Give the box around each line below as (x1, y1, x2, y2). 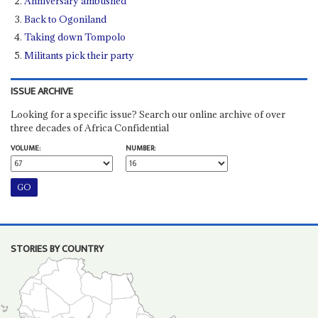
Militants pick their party (24, 48, 135, 62)
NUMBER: (125, 141, 155, 155)
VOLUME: (10, 141, 40, 155)
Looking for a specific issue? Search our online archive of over (10, 107, 285, 121)
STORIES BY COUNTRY (10, 240, 104, 258)
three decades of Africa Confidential (10, 121, 169, 134)
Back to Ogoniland (24, 12, 107, 26)
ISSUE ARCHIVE (10, 82, 73, 100)
